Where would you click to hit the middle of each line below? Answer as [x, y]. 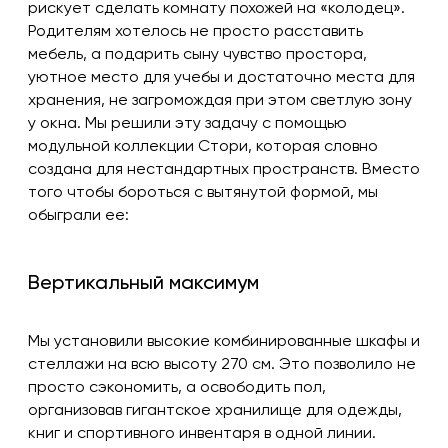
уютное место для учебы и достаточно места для [221, 78]
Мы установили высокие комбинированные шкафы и [224, 342]
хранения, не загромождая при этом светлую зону [220, 101]
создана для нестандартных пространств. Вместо [224, 170]
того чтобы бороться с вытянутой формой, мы [203, 193]
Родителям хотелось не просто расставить [195, 32]
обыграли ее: [78, 216]
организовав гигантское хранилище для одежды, [215, 411]
